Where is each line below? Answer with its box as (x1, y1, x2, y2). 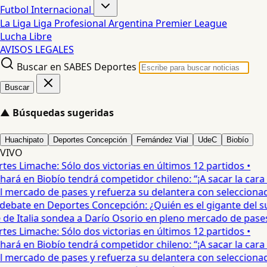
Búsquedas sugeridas (13, 106, 114, 120)
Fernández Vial (136, 135, 188, 144)
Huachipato (5, 135, 44, 144)
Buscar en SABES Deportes (17, 60, 136, 73)
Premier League (156, 17, 227, 30)
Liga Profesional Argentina (33, 17, 156, 30)
